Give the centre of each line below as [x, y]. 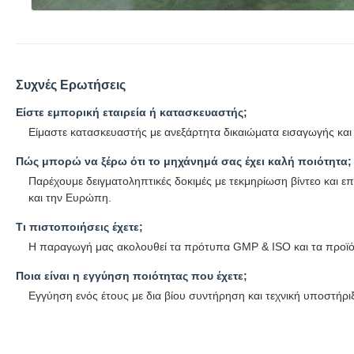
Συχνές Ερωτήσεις [71, 85]
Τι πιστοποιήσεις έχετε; [79, 227]
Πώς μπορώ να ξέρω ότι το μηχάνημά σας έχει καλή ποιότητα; [184, 162]
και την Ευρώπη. [70, 198]
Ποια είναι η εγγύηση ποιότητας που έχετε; [132, 276]
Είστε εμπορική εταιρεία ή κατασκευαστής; [132, 113]
